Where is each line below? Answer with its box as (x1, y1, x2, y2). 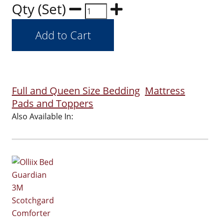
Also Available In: (12, 111, 73, 122)
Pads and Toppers (12, 97, 93, 110)
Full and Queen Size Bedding (12, 84, 140, 97)
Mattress (145, 84, 185, 97)
